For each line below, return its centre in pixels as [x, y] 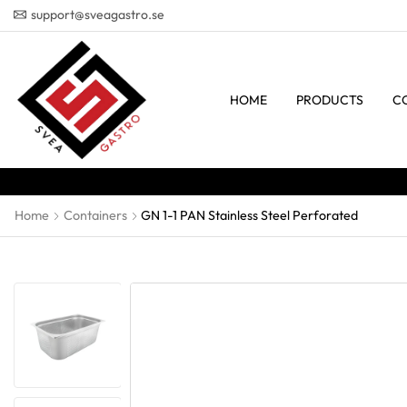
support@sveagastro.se [98, 15]
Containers [95, 215]
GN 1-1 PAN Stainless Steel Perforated [249, 215]
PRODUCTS [330, 100]
